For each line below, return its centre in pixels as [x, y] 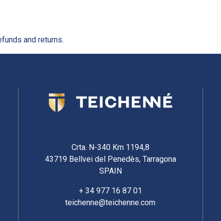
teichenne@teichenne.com [110, 203]
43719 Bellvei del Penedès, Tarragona [110, 159]
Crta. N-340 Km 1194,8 [110, 147]
